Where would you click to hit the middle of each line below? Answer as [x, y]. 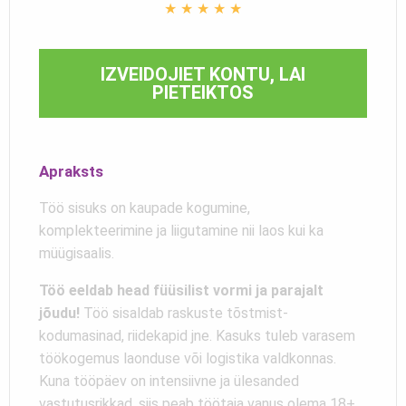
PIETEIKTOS [203, 92]
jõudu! [59, 313]
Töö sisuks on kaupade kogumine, [145, 208]
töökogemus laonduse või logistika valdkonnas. [188, 358]
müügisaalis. [77, 253]
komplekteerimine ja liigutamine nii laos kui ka [181, 230]
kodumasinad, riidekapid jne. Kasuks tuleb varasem [197, 335]
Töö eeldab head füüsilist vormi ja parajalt [181, 290]
